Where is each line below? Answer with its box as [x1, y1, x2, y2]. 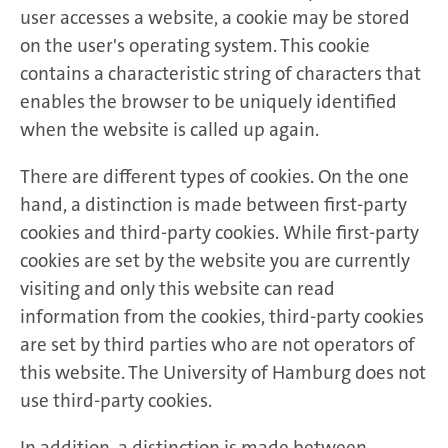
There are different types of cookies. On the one [20, 164, 409, 190]
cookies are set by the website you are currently [20, 248, 410, 274]
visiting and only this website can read [20, 276, 335, 302]
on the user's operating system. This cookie [20, 33, 370, 59]
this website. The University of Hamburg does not [20, 360, 426, 386]
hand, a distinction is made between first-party [20, 192, 407, 218]
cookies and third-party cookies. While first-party [20, 220, 419, 246]
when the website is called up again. [20, 117, 319, 143]
